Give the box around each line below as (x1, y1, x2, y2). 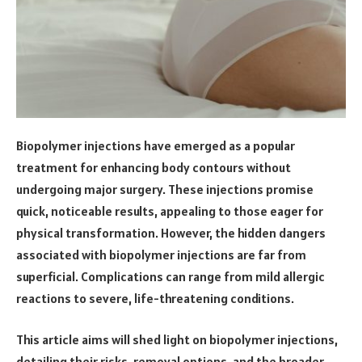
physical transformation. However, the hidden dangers (16, 224, 326, 241)
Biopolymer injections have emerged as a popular (16, 137, 295, 154)
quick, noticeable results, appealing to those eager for (16, 202, 323, 219)
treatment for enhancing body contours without (16, 158, 291, 175)
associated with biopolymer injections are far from (16, 246, 306, 263)
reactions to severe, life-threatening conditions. (16, 289, 294, 306)
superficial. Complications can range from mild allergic (16, 267, 325, 284)
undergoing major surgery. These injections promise (16, 180, 314, 197)
